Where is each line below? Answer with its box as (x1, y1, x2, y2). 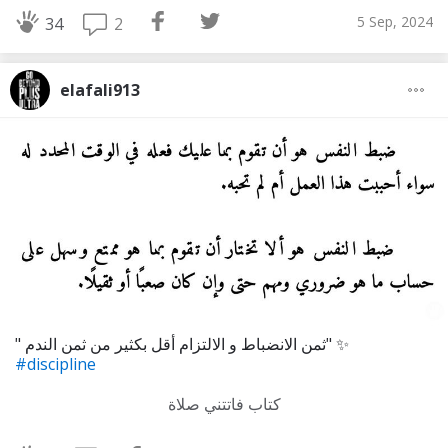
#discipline (15, 352, 96, 375)
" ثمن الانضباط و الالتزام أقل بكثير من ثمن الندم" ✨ (326, 332, 349, 355)
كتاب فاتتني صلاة (167, 392, 281, 415)
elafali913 (60, 79, 140, 101)
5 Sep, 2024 (357, 11, 433, 31)
